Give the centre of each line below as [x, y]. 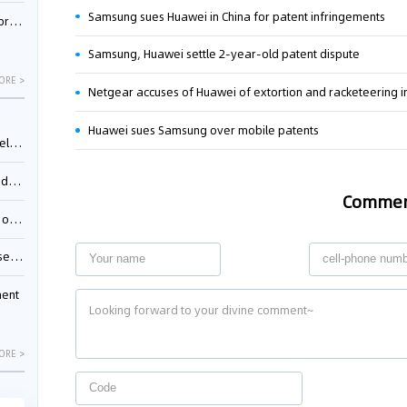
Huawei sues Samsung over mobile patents [204, 130]
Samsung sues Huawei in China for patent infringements [237, 16]
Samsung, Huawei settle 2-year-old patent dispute [224, 55]
